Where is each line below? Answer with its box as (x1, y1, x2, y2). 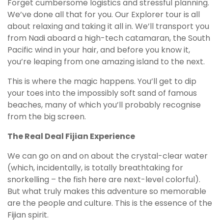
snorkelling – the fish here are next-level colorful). (7, 174, 200, 186)
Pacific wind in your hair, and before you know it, (7, 44, 190, 56)
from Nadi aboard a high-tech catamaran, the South (7, 32, 210, 44)
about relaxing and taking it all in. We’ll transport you (7, 21, 209, 32)
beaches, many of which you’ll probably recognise (7, 99, 201, 111)
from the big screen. (7, 111, 86, 123)
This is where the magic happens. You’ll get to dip (7, 76, 196, 87)
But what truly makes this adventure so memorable (7, 186, 206, 197)
